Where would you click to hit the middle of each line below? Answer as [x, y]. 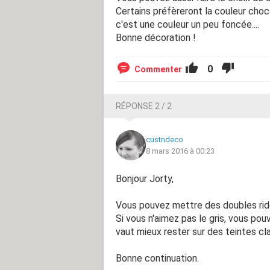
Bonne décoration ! [156, 37]
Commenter [158, 69]
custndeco [165, 139]
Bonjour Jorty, [145, 178]
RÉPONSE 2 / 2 [144, 106]
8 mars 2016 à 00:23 [180, 151]
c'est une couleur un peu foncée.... [187, 24]
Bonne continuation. [157, 258]
